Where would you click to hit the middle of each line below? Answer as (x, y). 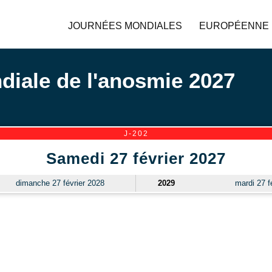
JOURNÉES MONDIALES (125, 26)
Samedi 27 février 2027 (136, 158)
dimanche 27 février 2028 (60, 183)
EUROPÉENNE (234, 26)
